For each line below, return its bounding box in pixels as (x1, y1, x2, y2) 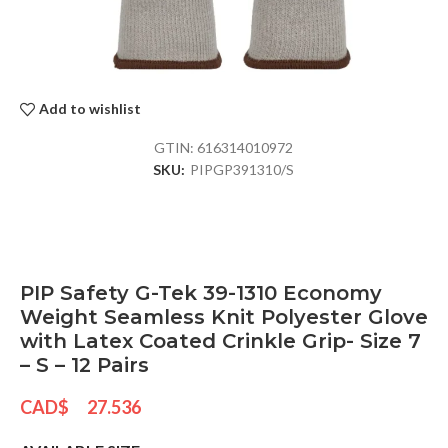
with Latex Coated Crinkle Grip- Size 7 (20, 328, 421, 353)
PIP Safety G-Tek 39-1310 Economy (20, 280, 382, 305)
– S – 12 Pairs (20, 352, 149, 377)
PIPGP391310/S (190, 160, 295, 178)
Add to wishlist (39, 100, 142, 118)
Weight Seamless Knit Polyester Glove (20, 304, 428, 329)
